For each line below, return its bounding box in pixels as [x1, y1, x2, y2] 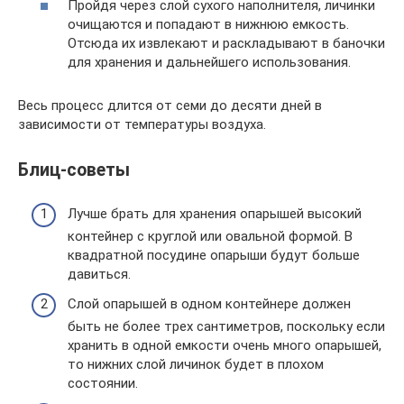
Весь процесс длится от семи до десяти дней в [18, 96, 322, 114]
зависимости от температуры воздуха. [18, 115, 266, 133]
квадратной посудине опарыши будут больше [68, 246, 360, 263]
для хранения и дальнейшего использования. [68, 53, 351, 70]
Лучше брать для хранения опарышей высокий [68, 205, 362, 222]
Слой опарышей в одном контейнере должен [68, 296, 351, 312]
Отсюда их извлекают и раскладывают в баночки [68, 34, 385, 51]
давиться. [68, 265, 131, 282]
